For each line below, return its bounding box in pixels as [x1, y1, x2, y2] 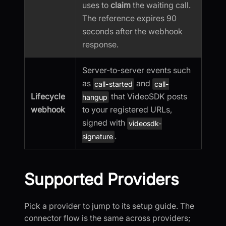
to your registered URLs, [82, 104, 172, 115]
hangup [82, 93, 107, 102]
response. [82, 39, 119, 50]
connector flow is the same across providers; [24, 212, 191, 223]
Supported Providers [24, 169, 179, 189]
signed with [82, 118, 127, 128]
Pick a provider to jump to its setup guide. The [24, 200, 194, 211]
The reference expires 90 [82, 13, 177, 24]
